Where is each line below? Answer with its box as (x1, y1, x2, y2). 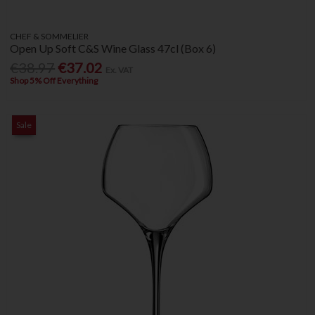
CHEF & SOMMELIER (10, 30, 89, 41)
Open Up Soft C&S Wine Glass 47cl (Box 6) (10, 41, 217, 55)
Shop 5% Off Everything (10, 75, 98, 86)
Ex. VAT (105, 65, 134, 76)
